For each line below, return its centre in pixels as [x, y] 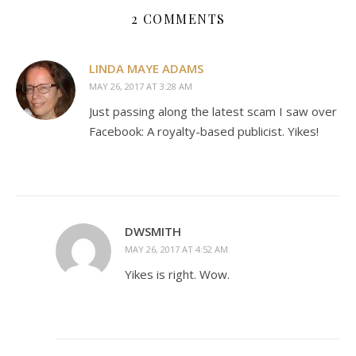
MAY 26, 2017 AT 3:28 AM [141, 86]
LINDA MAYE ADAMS [146, 68]
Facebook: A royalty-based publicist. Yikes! [204, 131]
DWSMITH [153, 231]
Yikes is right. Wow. [177, 274]
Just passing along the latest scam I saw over [213, 111]
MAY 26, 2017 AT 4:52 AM [176, 249]
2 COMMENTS [178, 19]
